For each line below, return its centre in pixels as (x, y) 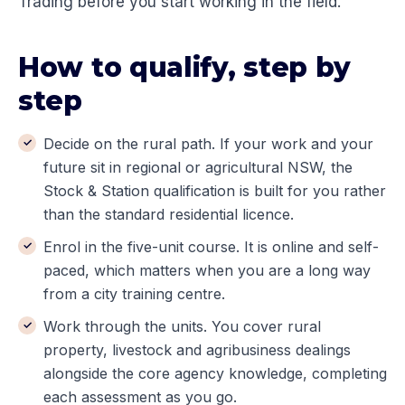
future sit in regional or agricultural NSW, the (198, 168)
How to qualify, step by (185, 68)
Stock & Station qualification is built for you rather (215, 191)
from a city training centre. (134, 294)
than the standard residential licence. (169, 215)
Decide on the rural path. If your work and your (208, 144)
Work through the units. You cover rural (182, 327)
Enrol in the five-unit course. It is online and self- (211, 247)
